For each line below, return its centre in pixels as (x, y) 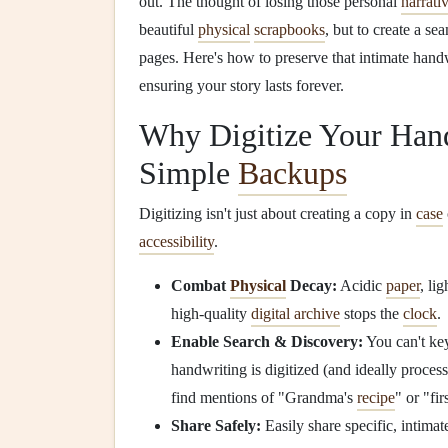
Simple (188, 173)
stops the (371, 313)
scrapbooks (289, 29)
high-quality (211, 313)
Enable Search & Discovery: (267, 341)
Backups (292, 173)
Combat (200, 285)
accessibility (176, 241)
